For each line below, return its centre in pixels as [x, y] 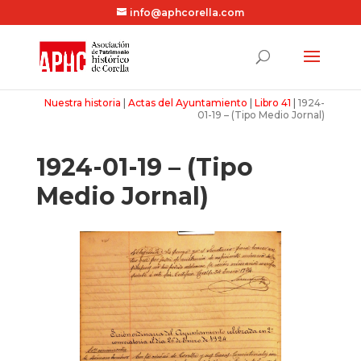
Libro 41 [273, 103]
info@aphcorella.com [187, 12]
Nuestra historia [83, 103]
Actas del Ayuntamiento [188, 103]
